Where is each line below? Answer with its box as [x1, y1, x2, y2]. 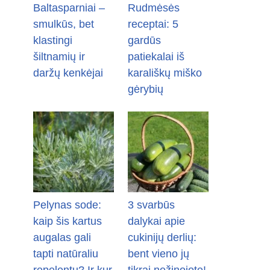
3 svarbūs [127, 199, 175, 212]
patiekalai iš [127, 51, 184, 63]
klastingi [33, 34, 72, 47]
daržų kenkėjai [33, 67, 103, 80]
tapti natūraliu [33, 248, 98, 260]
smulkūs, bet [33, 18, 94, 31]
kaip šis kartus [33, 215, 102, 228]
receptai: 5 [127, 18, 178, 31]
